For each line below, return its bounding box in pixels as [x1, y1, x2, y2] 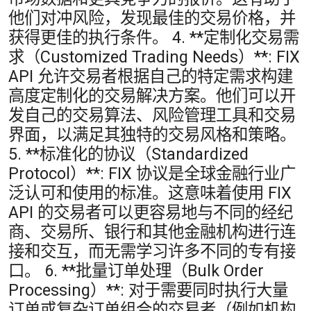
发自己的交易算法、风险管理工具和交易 [8, 106, 296, 126]
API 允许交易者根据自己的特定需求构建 [8, 67, 293, 87]
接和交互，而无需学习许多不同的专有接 [8, 242, 296, 262]
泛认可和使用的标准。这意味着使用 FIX [8, 183, 292, 203]
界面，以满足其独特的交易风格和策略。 [8, 125, 296, 145]
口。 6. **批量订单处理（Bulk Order [8, 261, 264, 281]
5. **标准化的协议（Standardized [8, 144, 249, 165]
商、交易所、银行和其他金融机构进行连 [8, 222, 296, 242]
